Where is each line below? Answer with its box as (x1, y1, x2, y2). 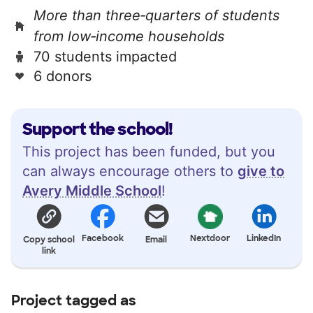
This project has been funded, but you (22, 143, 275, 160)
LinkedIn (247, 232, 282, 244)
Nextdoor (190, 232, 231, 244)
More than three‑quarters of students (34, 6, 279, 24)
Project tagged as (11, 291, 136, 310)
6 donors (34, 67, 92, 85)
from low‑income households (34, 27, 224, 45)
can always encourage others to (22, 162, 238, 180)
